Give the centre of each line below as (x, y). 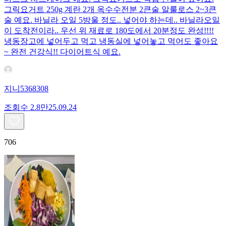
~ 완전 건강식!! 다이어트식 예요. (62, 51)
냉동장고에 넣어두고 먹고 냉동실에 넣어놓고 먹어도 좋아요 (111, 41)
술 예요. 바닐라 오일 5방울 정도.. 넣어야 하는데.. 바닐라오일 (112, 20)
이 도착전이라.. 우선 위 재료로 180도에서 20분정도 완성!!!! (109, 30)
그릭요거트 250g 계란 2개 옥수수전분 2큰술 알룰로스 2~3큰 (110, 9)
